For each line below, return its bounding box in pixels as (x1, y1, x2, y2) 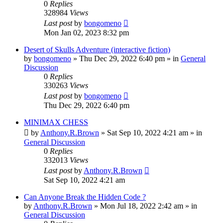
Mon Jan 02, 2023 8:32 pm (44, 28, 129, 37)
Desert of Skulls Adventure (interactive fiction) (24, 45, 170, 54)
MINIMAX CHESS (24, 117, 88, 126)
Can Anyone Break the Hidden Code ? (24, 192, 146, 201)
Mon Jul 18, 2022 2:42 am (100, 201, 183, 210)
